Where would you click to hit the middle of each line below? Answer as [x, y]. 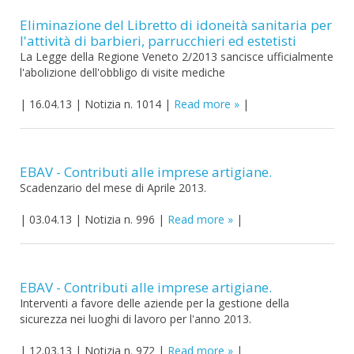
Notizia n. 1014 [123, 104]
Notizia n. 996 [120, 219]
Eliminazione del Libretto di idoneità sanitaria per [176, 25]
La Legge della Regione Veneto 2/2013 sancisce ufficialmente [177, 56]
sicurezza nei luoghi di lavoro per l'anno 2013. [136, 319]
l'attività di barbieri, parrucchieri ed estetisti [158, 41]
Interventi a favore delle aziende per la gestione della [154, 303]
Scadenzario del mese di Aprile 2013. [113, 188]
